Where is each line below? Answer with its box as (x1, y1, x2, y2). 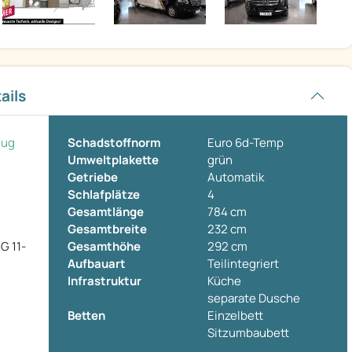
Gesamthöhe (68, 238, 141, 255)
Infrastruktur (68, 273, 141, 290)
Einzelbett (207, 307, 263, 324)
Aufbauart (68, 255, 126, 273)
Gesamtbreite (68, 221, 147, 238)
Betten (68, 307, 105, 324)
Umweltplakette (68, 152, 159, 169)
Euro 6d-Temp (207, 134, 284, 152)
